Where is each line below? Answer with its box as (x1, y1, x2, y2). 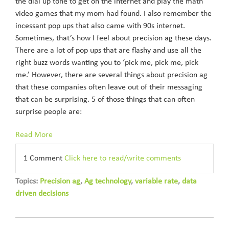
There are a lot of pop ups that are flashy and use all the (15, 47, 201, 55)
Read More (15, 131, 53, 139)
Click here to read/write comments (64, 154, 181, 163)
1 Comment (24, 154, 64, 163)
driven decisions (15, 190, 68, 198)
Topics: (15, 177, 40, 186)
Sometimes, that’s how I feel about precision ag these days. (15, 34, 212, 42)
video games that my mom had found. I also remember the (15, 10, 212, 18)
